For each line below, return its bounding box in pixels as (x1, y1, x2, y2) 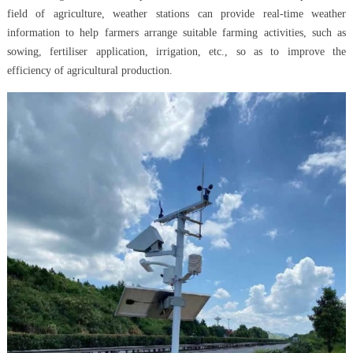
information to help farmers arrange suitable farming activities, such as (6, 26, 347, 39)
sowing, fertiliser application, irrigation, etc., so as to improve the (6, 45, 347, 58)
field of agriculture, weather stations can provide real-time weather (6, 7, 347, 20)
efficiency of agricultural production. (6, 64, 173, 76)
